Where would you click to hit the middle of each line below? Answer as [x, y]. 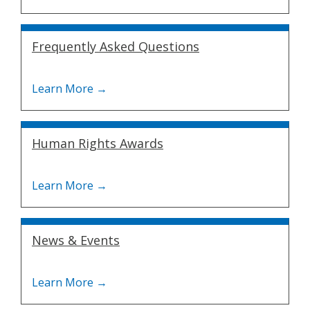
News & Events [76, 240]
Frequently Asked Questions [116, 46]
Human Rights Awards [98, 143]
